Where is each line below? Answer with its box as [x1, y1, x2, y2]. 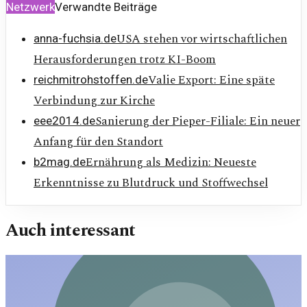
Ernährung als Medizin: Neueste [86, 153, 256, 172]
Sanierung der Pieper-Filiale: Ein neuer [95, 112, 300, 131]
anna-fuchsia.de [34, 32, 116, 46]
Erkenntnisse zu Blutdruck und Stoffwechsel [34, 174, 268, 193]
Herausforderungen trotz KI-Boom [34, 51, 216, 69]
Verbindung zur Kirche [34, 92, 155, 110]
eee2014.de [34, 114, 95, 128]
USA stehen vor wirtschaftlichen [116, 30, 287, 49]
